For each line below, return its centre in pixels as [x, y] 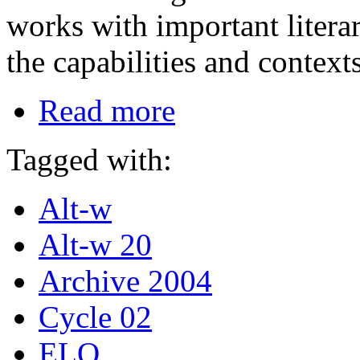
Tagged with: [89, 159]
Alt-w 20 [95, 244]
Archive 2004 [125, 280]
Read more [107, 110]
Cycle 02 [95, 317]
